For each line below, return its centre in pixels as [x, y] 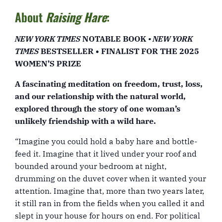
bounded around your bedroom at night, [91, 166]
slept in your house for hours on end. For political [108, 216]
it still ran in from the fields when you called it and [110, 203]
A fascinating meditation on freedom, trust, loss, [109, 84]
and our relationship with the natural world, [100, 96]
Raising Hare [76, 17]
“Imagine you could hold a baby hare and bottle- [106, 141]
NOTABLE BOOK [114, 39]
